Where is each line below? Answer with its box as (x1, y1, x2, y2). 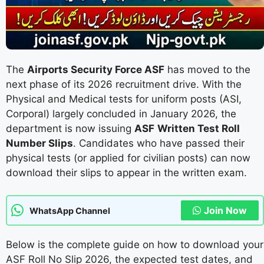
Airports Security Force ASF (27, 63, 164, 75)
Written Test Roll (157, 122, 240, 134)
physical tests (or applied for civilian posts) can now (6, 151, 250, 164)
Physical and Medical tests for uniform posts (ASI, (6, 93, 242, 105)
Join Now (204, 204, 247, 217)
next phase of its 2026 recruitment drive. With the (6, 78, 242, 90)
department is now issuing (6, 122, 134, 134)
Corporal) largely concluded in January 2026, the (6, 107, 236, 120)
